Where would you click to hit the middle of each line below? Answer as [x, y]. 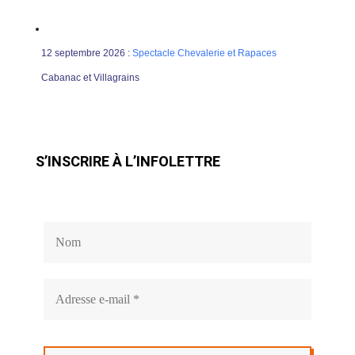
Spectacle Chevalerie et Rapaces [204, 53]
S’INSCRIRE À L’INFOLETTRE [128, 162]
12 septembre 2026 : [86, 53]
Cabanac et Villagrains [90, 78]
